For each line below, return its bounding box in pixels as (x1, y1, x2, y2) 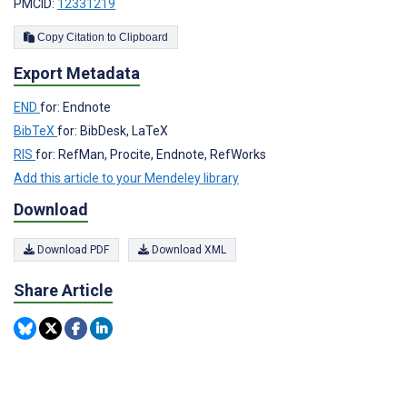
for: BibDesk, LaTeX (57, 124, 168, 139)
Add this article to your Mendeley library (14, 171, 239, 186)
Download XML (149, 243, 226, 257)
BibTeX (14, 124, 57, 139)
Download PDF (35, 243, 109, 257)
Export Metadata (14, 64, 140, 84)
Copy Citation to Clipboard (119, 31, 168, 45)
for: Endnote (40, 100, 111, 115)
